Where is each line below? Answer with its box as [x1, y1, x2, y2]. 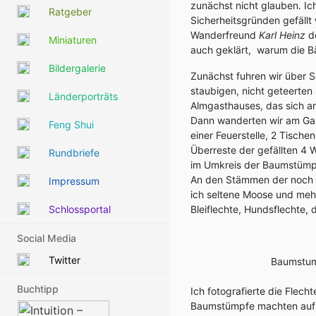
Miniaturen [49, 33, 97, 46]
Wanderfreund [190, 29, 259, 41]
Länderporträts [49, 90, 118, 102]
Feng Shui [49, 118, 94, 130]
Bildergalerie [49, 61, 106, 74]
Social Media [17, 232, 76, 244]
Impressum [49, 174, 99, 187]
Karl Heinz [259, 29, 305, 41]
